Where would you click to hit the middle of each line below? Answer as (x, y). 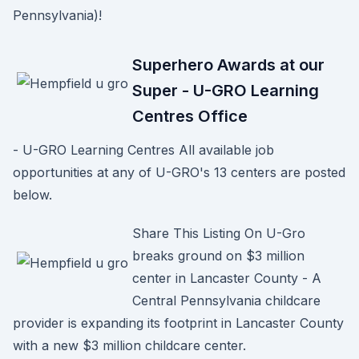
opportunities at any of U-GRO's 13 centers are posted (179, 172)
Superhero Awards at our (228, 65)
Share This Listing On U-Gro (219, 233)
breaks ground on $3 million (218, 256)
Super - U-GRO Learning (226, 91)
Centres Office (190, 116)
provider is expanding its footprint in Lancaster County (178, 323)
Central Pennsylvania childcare (226, 301)
